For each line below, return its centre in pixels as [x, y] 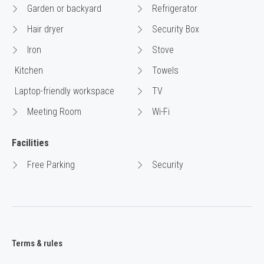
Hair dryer [44, 29]
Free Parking [50, 165]
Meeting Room [53, 112]
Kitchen [29, 71]
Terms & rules [37, 244]
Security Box [174, 29]
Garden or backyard [63, 9]
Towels [164, 71]
